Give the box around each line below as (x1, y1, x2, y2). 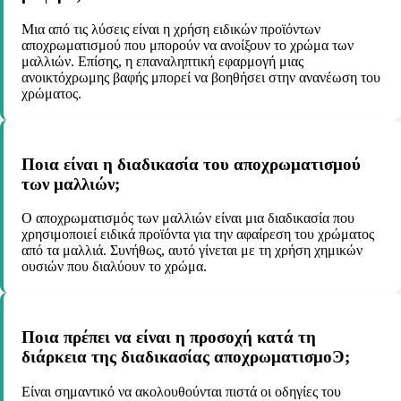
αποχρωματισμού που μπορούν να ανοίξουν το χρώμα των (21, 37, 354, 53)
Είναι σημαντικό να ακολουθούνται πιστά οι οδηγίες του (21, 383, 341, 399)
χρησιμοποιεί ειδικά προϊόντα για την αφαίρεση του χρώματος (21, 226, 374, 243)
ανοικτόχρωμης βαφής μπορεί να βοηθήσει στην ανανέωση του (21, 69, 380, 85)
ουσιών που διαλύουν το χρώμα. (21, 259, 207, 275)
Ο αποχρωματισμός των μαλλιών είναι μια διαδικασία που (21, 210, 354, 226)
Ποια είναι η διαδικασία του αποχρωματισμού (21, 154, 361, 174)
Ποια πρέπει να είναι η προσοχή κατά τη (21, 327, 316, 346)
